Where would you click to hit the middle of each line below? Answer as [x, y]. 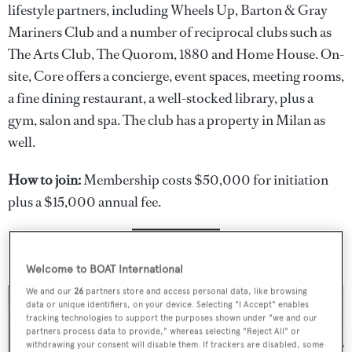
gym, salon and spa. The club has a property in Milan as [167, 120]
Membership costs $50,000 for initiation [205, 180]
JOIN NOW [176, 248]
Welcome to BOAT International [105, 269]
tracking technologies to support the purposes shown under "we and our [172, 318]
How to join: [44, 180]
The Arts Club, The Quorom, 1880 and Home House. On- [176, 54]
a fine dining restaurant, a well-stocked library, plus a [161, 98]
